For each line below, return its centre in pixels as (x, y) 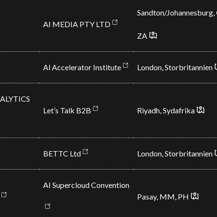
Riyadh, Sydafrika (166, 110)
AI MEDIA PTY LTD (77, 24)
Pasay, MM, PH (163, 196)
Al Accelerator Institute (82, 67)
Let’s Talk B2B (67, 110)
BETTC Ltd (62, 153)
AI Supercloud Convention (86, 185)
